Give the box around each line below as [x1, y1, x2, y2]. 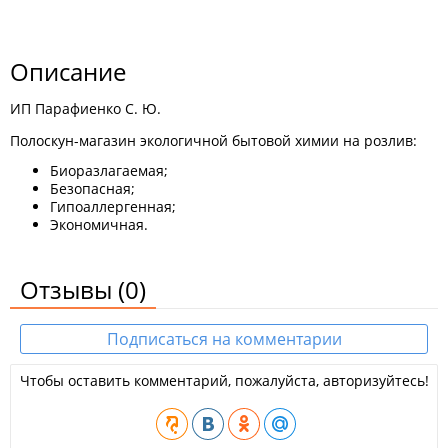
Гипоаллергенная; [50, 197, 176, 216]
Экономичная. [50, 215, 148, 234]
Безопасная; [50, 179, 135, 198]
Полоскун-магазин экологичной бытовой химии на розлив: [10, 131, 417, 150]
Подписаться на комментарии [106, 328, 342, 350]
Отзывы [20, 273, 118, 306]
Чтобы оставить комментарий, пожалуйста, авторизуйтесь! [19, 371, 429, 390]
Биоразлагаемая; [50, 161, 168, 180]
